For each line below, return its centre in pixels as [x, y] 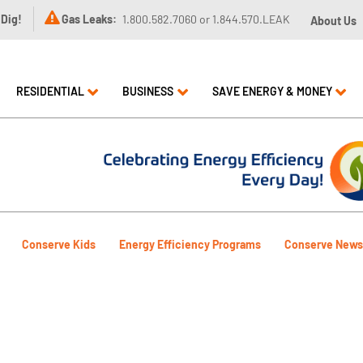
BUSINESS [148, 91]
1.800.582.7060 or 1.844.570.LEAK [205, 19]
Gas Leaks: [89, 19]
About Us [334, 21]
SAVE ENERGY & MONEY [272, 91]
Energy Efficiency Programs [190, 244]
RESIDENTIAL [50, 91]
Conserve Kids [59, 244]
